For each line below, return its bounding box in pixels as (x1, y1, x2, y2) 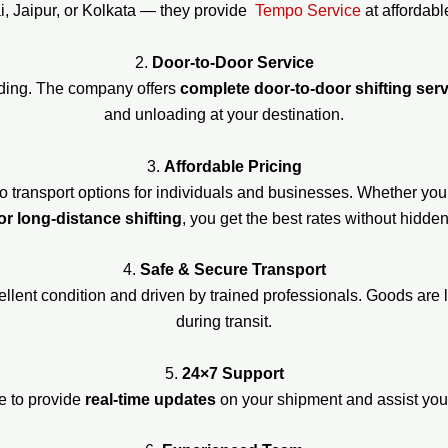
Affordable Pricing (163, 157, 302, 175)
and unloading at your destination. (104, 105, 344, 123)
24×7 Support (181, 364, 284, 382)
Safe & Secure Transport (139, 261, 326, 279)
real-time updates (85, 390, 216, 408)
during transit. (176, 313, 272, 331)
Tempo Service (255, 2, 361, 20)
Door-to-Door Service (151, 53, 314, 71)
